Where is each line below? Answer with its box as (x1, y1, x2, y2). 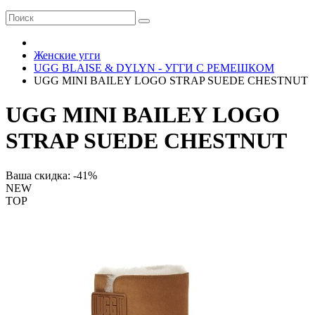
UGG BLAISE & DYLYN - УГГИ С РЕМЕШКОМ (34, 62, 274, 74)
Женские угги (34, 49, 101, 61)
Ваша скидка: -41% (6, 169, 97, 181)
